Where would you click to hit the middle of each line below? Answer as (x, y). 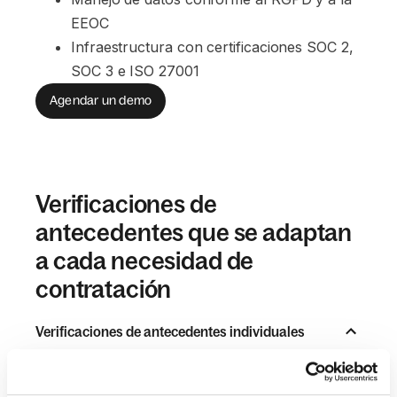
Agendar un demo (101, 101)
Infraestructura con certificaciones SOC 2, (214, 47)
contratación (104, 288)
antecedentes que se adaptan (194, 232)
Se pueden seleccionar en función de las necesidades (195, 382)
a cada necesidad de (145, 260)
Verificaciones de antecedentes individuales (170, 331)
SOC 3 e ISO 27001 (135, 70)
